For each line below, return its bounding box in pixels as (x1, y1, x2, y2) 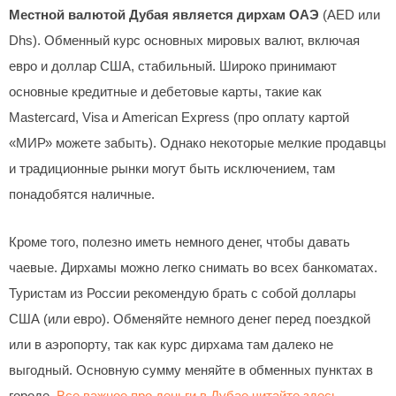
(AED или (319, 7, 380, 22)
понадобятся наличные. (9, 187, 155, 202)
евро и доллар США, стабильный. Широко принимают (9, 58, 337, 73)
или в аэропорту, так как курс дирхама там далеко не (9, 338, 333, 353)
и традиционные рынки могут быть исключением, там (9, 161, 335, 176)
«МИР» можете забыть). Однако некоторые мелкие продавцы (9, 135, 386, 150)
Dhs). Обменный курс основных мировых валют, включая (9, 33, 360, 48)
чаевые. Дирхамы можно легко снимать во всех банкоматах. (9, 261, 377, 276)
